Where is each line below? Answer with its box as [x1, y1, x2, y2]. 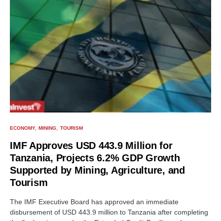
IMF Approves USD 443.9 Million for [10, 140, 173, 151]
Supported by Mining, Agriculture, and [10, 165, 185, 176]
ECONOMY [10, 125, 35, 131]
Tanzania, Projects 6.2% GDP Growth [10, 152, 180, 164]
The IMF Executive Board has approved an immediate [10, 198, 179, 206]
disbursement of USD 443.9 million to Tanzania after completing [10, 208, 208, 217]
